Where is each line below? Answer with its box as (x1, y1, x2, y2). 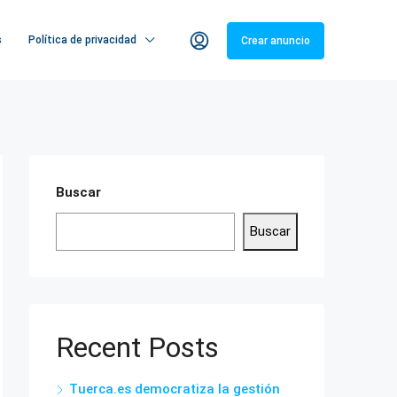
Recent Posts (56, 331, 219, 364)
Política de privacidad (28, 34, 136, 46)
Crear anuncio (241, 34, 310, 47)
